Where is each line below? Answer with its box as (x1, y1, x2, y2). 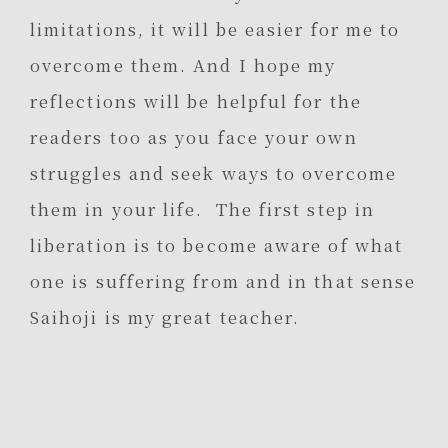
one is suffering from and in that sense (30, 269, 417, 294)
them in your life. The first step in (30, 197, 376, 222)
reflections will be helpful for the (30, 89, 362, 114)
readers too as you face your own (30, 125, 358, 150)
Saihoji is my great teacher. (30, 305, 307, 330)
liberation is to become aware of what (30, 233, 404, 258)
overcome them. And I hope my (30, 53, 337, 78)
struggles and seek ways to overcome (30, 161, 397, 186)
